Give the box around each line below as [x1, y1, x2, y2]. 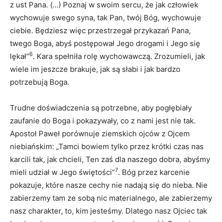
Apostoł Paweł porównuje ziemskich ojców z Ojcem [10, 128, 190, 138]
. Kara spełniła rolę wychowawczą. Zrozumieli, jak [33, 51, 205, 61]
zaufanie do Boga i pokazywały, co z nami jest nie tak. [10, 115, 196, 125]
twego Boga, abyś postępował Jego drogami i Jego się [10, 38, 200, 48]
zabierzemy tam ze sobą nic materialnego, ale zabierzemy [10, 193, 212, 203]
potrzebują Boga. [10, 77, 69, 87]
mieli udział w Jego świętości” [10, 167, 115, 177]
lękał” [10, 51, 29, 61]
